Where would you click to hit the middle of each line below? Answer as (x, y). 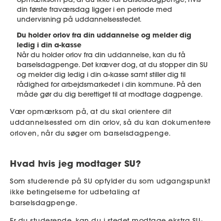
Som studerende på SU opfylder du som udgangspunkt (110, 181)
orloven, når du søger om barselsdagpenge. (91, 133)
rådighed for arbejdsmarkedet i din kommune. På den (109, 84)
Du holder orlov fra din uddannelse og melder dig (104, 35)
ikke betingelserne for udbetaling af (75, 192)
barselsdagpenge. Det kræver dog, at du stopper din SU (112, 64)
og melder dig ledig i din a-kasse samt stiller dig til (101, 74)
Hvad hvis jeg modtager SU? (75, 163)
